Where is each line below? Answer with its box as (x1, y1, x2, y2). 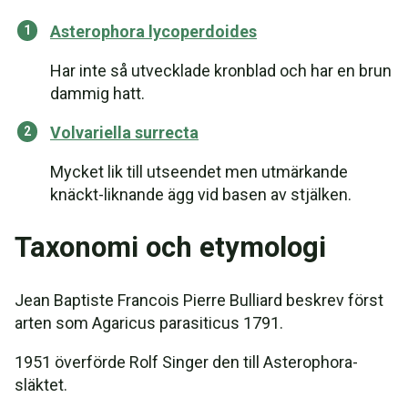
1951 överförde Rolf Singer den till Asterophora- (15, 352, 358, 372)
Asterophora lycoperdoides (50, 22, 257, 41)
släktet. (15, 375, 67, 394)
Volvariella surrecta (50, 123, 199, 142)
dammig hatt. (50, 84, 145, 103)
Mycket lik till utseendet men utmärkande (50, 162, 348, 181)
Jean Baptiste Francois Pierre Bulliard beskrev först (15, 291, 383, 310)
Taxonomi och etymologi (15, 230, 326, 264)
